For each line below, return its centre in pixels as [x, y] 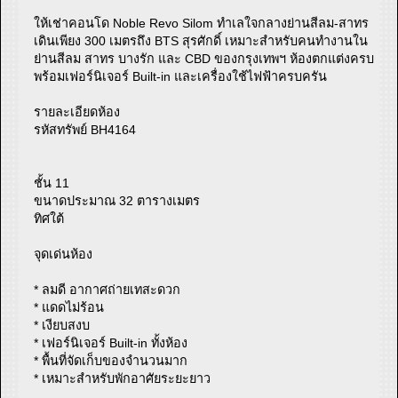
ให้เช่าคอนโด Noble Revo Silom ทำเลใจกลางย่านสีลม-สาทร [202, 23]
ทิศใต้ [49, 218]
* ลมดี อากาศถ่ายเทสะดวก [107, 289]
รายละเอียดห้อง [77, 111]
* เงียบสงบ [62, 325]
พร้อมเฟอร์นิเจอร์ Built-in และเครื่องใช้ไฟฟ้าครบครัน [181, 76]
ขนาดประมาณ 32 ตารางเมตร [117, 200]
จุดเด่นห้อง [64, 254]
